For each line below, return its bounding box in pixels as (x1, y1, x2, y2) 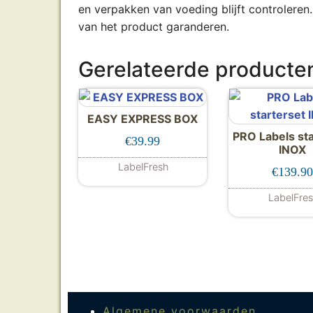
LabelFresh (118, 161, 169, 173)
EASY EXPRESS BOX (87, 112, 198, 126)
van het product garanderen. (78, 20, 229, 34)
